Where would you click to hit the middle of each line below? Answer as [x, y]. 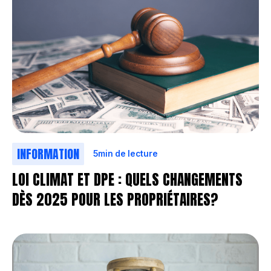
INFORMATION [48, 154]
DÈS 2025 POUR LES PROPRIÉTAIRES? [115, 199]
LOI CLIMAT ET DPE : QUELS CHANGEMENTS [127, 179]
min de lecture [128, 154]
